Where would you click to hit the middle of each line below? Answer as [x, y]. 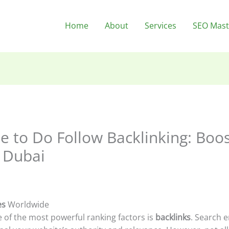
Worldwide [27, 205]
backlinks [173, 217]
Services [161, 26]
